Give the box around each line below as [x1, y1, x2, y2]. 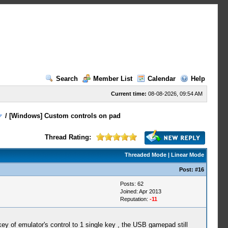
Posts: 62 [120, 181, 144, 187]
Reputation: [120, 196, 150, 202]
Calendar [147, 75, 176, 82]
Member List [93, 75, 132, 82]
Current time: [110, 91, 147, 97]
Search [55, 75, 78, 82]
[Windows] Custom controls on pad [9, 112, 121, 120]
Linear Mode [170, 152, 204, 158]
